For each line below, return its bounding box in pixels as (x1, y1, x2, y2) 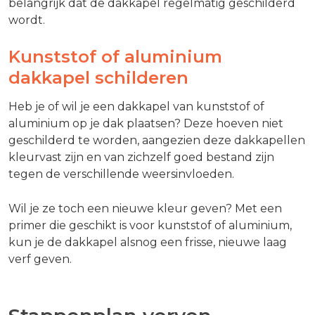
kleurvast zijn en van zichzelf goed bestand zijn (8, 150, 274, 165)
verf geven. (8, 252, 72, 266)
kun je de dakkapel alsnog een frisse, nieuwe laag (8, 236, 287, 250)
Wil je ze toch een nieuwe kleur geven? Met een (8, 202, 282, 216)
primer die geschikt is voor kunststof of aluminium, (8, 219, 292, 233)
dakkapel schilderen (8, 67, 188, 88)
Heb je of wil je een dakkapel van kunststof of (8, 100, 264, 114)
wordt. (8, 13, 45, 27)
